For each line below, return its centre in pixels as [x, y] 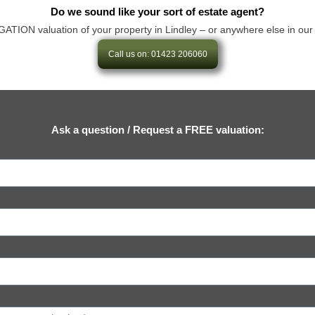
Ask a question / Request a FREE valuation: [157, 129]
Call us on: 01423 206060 [157, 54]
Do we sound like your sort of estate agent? [157, 11]
